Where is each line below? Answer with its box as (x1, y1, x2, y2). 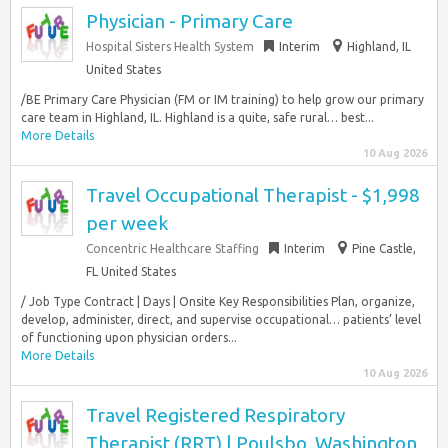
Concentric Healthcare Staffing (86, 242, 259, 255)
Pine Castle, (352, 242, 416, 255)
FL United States (86, 265, 176, 278)
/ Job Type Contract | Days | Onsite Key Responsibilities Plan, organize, (21, 295, 415, 308)
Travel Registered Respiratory (86, 404, 345, 426)
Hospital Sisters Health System (86, 40, 254, 53)
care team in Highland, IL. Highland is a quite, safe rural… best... (21, 111, 374, 124)
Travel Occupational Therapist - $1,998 (86, 184, 420, 206)
